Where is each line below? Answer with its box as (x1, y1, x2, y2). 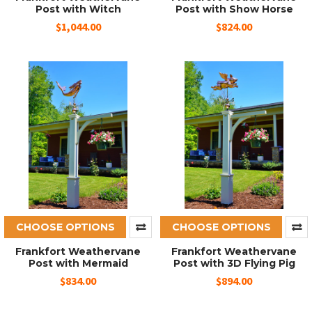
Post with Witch (35, 3, 121, 16)
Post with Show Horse (175, 3, 293, 16)
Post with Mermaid (28, 257, 128, 270)
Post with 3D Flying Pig (173, 257, 295, 270)
